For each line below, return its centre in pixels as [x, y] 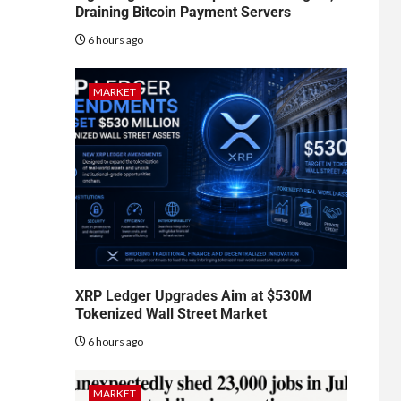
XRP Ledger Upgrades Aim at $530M [193, 295]
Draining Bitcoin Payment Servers [183, 12]
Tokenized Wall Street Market [171, 313]
